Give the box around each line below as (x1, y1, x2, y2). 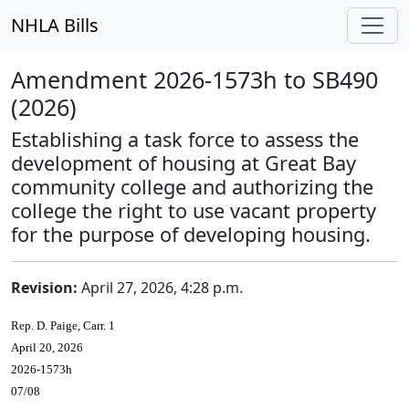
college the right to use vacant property (11, 197, 376, 224)
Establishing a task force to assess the (11, 126, 359, 152)
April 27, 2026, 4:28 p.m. (78, 278, 243, 298)
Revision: (11, 278, 78, 298)
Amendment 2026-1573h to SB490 (11, 64, 378, 95)
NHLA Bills (11, 13, 99, 37)
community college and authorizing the (11, 173, 373, 200)
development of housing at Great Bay (11, 150, 356, 176)
